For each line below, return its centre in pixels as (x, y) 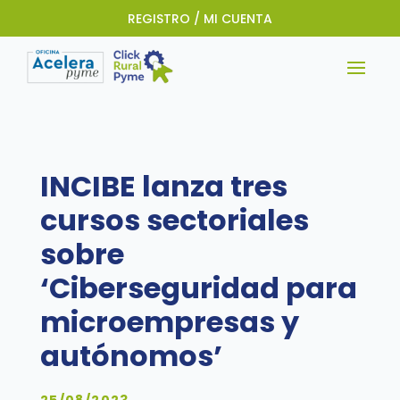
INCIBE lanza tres (163, 186)
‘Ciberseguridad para (198, 288)
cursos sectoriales (174, 220)
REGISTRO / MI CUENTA (200, 19)
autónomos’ (131, 356)
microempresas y (169, 322)
